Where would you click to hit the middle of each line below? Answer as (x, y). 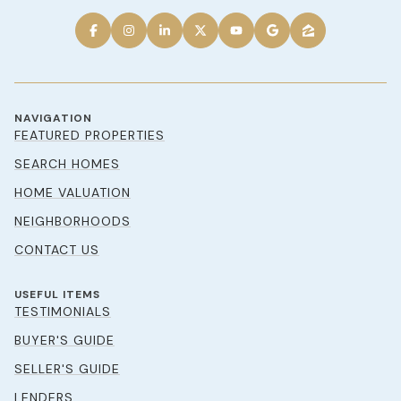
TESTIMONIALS (63, 312)
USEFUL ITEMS (57, 295)
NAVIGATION (53, 119)
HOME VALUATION (73, 193)
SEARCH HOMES (67, 164)
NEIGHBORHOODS (73, 222)
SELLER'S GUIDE (67, 369)
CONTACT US (57, 250)
